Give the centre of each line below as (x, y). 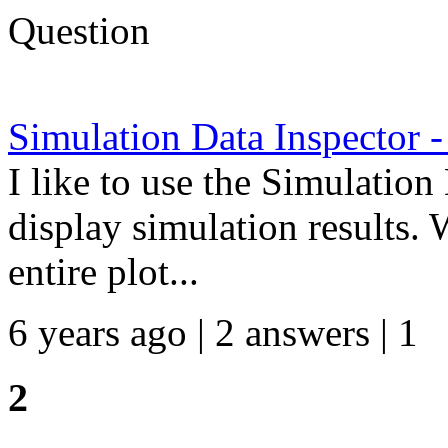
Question (79, 30)
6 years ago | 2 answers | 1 (213, 332)
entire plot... (103, 271)
